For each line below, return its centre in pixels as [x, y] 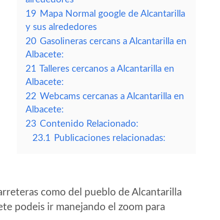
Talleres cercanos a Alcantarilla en [107, 69]
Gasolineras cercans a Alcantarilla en [113, 41]
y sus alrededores [61, 27]
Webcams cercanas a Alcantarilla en [112, 96]
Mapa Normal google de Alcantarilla [112, 14]
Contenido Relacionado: [89, 124]
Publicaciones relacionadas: [110, 138]
